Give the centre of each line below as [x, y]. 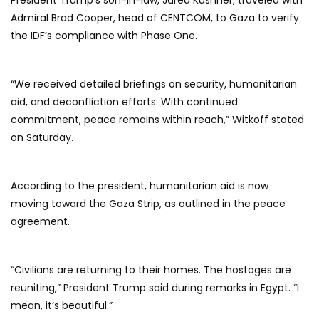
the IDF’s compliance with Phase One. [104, 36]
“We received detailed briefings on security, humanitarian [154, 84]
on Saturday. [42, 138]
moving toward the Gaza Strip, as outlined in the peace [148, 204]
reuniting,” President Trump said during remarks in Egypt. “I [155, 288]
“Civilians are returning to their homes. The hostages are [151, 270]
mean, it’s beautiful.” [62, 306]
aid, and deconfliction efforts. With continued [124, 102]
